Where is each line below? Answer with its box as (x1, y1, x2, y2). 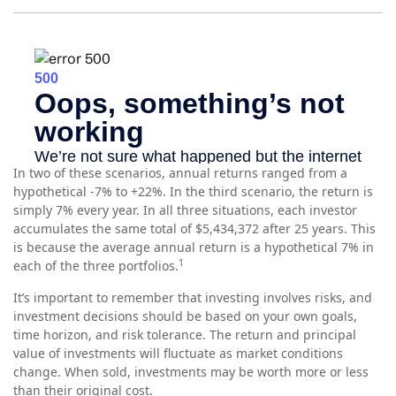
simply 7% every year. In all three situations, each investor (13, 202, 357, 219)
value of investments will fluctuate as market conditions (13, 345, 343, 362)
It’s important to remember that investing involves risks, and (13, 289, 372, 307)
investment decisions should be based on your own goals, (13, 308, 357, 325)
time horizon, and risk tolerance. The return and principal (13, 326, 356, 344)
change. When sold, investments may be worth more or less (13, 363, 369, 381)
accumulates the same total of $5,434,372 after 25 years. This (13, 220, 376, 238)
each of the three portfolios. (13, 257, 179, 275)
